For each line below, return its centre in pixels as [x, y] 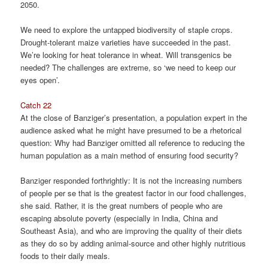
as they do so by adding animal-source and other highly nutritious [133, 243]
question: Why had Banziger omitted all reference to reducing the [133, 142]
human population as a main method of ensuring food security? [130, 155]
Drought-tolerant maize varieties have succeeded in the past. [126, 42]
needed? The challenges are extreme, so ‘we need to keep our [128, 67]
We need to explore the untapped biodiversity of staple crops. [127, 29]
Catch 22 [36, 105]
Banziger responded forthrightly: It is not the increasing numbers [132, 181]
